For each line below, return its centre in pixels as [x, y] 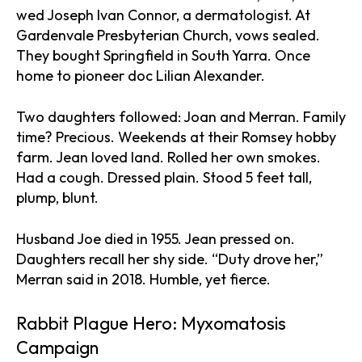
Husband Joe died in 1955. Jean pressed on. [156, 238]
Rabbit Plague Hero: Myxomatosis [151, 323]
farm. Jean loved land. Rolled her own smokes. [168, 157]
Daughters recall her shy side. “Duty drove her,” [170, 259]
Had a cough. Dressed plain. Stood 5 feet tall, [164, 177]
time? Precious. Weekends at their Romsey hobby [176, 137]
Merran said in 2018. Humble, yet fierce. [143, 279]
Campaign [57, 347]
